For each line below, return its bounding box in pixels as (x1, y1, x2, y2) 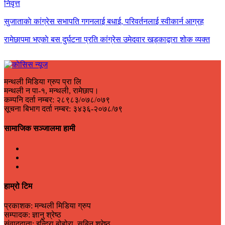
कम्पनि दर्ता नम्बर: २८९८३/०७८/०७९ (4, 95, 110, 104)
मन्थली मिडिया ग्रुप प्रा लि (4, 77, 81, 86)
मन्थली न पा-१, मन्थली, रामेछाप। (4, 86, 99, 95)
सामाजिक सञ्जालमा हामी (4, 124, 75, 133)
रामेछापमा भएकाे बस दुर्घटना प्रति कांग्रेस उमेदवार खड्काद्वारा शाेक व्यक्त (4, 35, 210, 44)
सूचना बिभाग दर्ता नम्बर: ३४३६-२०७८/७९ (4, 104, 123, 114)
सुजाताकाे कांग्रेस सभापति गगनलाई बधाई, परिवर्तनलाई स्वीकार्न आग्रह (4, 17, 204, 26)
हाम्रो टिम (4, 181, 32, 190)
